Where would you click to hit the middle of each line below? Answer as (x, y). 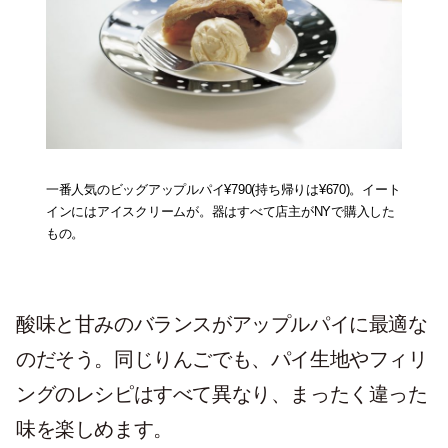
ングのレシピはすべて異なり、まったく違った (222, 393)
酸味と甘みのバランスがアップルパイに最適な (222, 323)
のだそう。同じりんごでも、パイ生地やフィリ (222, 358)
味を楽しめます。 (94, 428)
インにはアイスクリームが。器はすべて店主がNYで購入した (220, 211)
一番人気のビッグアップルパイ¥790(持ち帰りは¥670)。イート (223, 189)
